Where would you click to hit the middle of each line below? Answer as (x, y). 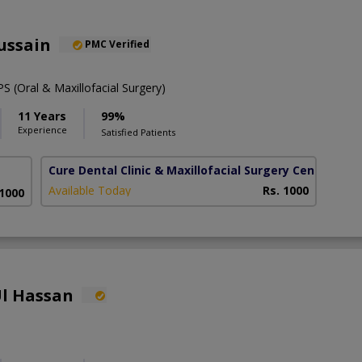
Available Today (90, 191)
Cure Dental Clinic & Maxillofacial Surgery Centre (191, 170)
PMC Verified (117, 44)
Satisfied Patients (138, 133)
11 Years (42, 116)
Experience (42, 130)
